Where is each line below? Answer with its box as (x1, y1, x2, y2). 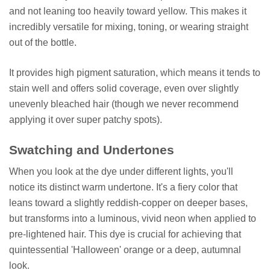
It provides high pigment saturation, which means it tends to (9, 67, 260, 78)
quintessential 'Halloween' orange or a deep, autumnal (9, 244, 241, 255)
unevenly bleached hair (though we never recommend (9, 99, 239, 110)
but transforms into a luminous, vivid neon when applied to (9, 213, 256, 224)
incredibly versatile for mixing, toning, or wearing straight (9, 22, 248, 33)
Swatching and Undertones (9, 143, 174, 157)
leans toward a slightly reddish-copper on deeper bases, (9, 197, 248, 208)
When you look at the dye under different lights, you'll (9, 166, 233, 177)
